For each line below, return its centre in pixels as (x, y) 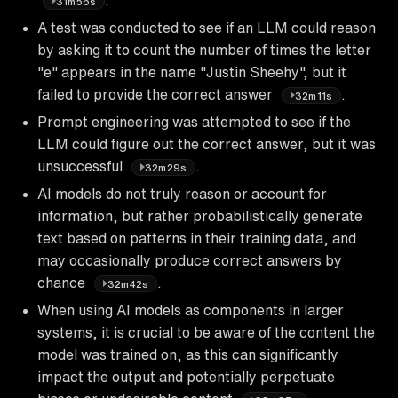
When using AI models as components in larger (191, 310)
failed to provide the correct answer (157, 94)
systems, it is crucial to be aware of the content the (206, 332)
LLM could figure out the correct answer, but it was (207, 143)
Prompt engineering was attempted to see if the (194, 121)
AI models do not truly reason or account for (182, 193)
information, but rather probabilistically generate (200, 215)
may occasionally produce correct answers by (190, 260)
